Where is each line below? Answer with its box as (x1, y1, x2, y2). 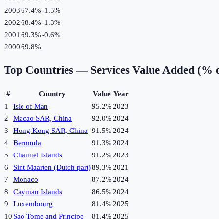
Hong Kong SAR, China (13, 127, 88, 135)
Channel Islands (13, 151, 62, 159)
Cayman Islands (13, 188, 62, 196)
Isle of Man (13, 102, 48, 110)
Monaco (13, 175, 38, 184)
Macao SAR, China (13, 114, 72, 123)
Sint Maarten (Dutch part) (13, 163, 91, 172)
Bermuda (13, 139, 41, 147)
